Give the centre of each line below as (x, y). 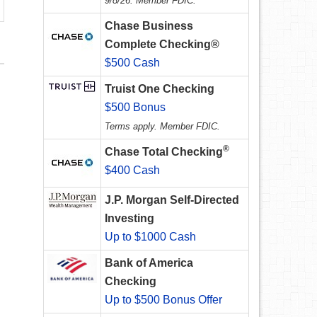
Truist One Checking (160, 89)
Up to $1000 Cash (150, 237)
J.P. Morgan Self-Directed (172, 200)
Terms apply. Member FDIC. (162, 127)
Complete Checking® (162, 45)
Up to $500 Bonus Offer (163, 300)
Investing (129, 219)
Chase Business (149, 26)
